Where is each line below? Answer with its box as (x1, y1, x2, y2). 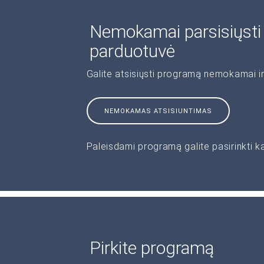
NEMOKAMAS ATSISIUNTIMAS (104, 107, 212, 115)
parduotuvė (89, 40, 175, 61)
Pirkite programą (89, 237, 214, 258)
